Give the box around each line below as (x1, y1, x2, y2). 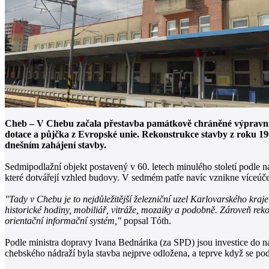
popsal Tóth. (121, 215, 171, 226)
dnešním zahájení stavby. (5, 139, 106, 150)
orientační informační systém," (5, 215, 121, 226)
